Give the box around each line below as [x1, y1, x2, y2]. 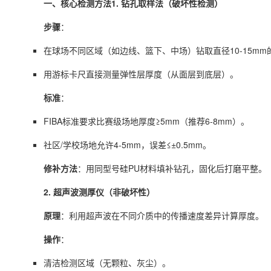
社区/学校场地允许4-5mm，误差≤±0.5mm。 [44, 139, 211, 151]
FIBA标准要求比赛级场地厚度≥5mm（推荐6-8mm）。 [44, 115, 249, 127]
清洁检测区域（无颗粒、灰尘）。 [44, 256, 171, 269]
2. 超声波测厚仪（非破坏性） [44, 186, 155, 198]
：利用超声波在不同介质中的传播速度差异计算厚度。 [60, 209, 264, 221]
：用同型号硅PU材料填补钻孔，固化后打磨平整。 [77, 162, 267, 174]
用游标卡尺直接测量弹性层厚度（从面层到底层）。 [44, 68, 238, 80]
